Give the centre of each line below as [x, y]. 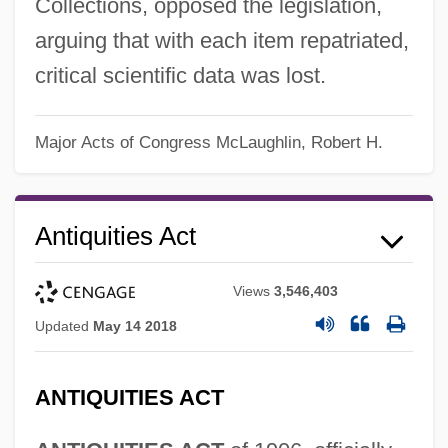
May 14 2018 [134, 326]
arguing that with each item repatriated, [221, 40]
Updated [63, 326]
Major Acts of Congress [122, 142]
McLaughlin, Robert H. [299, 142]
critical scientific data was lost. [180, 75]
